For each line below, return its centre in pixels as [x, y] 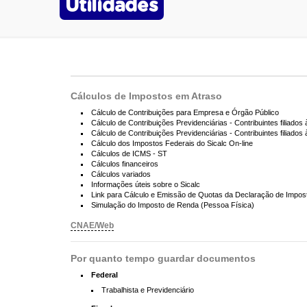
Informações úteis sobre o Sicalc [146, 185]
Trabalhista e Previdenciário [148, 290]
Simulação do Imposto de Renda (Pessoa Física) [173, 205]
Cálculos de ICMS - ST [129, 154]
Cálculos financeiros [125, 164]
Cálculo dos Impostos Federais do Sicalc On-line [172, 144]
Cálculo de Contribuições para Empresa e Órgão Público [185, 113]
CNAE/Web [92, 226]
